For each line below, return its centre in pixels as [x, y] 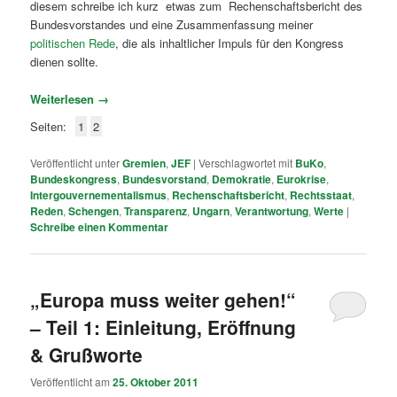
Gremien [144, 163]
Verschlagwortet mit [246, 162]
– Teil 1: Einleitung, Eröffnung [163, 327]
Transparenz [156, 210]
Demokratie [242, 179]
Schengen [94, 210]
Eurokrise [302, 179]
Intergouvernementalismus [99, 195]
